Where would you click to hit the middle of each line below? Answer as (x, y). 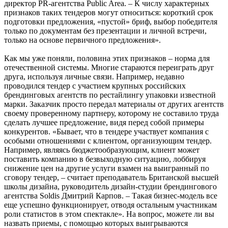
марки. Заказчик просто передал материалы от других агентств (114, 104)
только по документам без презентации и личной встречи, (105, 31)
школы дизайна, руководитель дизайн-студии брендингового (110, 186)
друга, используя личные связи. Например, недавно (94, 76)
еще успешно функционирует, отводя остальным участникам (110, 205)
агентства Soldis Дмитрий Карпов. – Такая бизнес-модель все (111, 195)
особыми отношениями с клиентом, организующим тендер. (108, 140)
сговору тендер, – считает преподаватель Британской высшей (111, 177)
